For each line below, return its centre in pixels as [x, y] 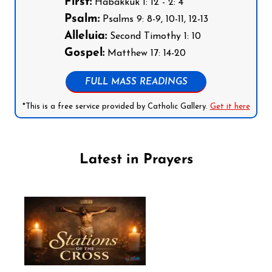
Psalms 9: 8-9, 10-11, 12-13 [154, 19]
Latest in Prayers [136, 160]
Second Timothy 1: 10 [154, 36]
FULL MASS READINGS [136, 82]
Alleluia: [85, 36]
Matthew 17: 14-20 [145, 53]
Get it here [230, 106]
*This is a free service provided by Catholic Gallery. [116, 106]
